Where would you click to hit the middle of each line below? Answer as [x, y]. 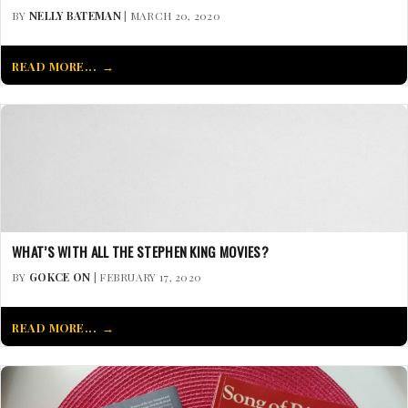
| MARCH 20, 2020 [170, 15]
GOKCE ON [60, 276]
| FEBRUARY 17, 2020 [146, 276]
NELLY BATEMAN [75, 15]
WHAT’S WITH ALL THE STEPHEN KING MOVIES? [140, 251]
